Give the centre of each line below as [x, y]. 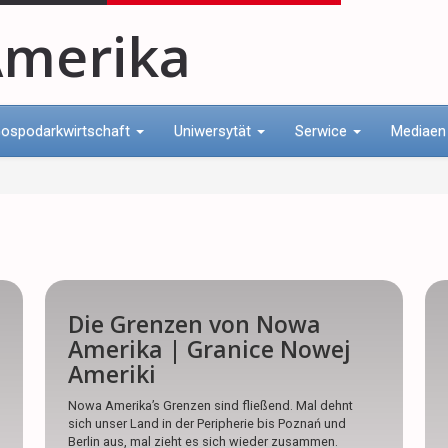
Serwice [323, 130]
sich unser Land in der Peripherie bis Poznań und [207, 424]
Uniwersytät [214, 130]
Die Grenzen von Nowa [195, 323]
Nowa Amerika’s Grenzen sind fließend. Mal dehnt [211, 406]
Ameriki [112, 373]
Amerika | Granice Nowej [210, 348]
